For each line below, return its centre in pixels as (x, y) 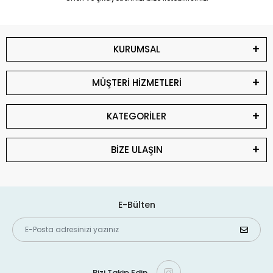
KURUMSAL (136, 49)
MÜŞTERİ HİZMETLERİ (136, 83)
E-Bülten (136, 205)
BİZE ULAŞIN (136, 150)
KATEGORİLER (136, 116)
